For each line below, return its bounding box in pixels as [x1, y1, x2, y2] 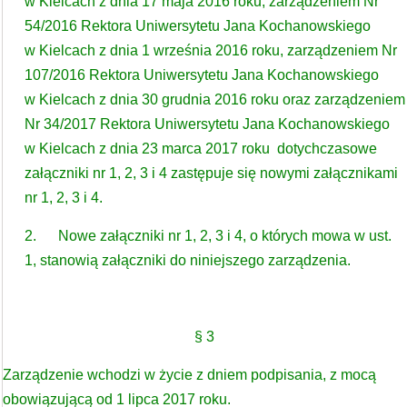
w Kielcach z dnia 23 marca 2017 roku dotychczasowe [25, 140, 377, 156]
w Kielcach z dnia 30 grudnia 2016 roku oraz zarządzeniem [25, 91, 405, 107]
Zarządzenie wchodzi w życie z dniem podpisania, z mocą [3, 366, 376, 382]
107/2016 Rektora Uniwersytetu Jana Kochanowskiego [25, 66, 379, 83]
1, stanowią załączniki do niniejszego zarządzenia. [25, 252, 351, 268]
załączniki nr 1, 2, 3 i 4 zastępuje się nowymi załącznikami [25, 164, 398, 181]
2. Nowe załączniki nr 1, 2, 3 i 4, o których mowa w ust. [25, 227, 392, 243]
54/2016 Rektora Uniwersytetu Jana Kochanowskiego [25, 17, 371, 34]
